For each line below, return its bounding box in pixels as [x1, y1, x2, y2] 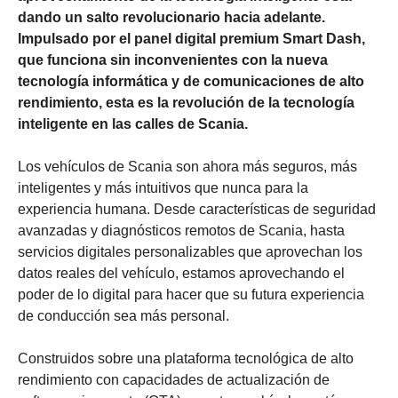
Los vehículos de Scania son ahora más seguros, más [18, 159, 357, 174]
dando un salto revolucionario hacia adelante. [18, 10, 325, 25]
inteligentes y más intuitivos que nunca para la [18, 180, 308, 195]
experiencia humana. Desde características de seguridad [18, 202, 376, 217]
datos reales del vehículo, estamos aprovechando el [18, 266, 345, 281]
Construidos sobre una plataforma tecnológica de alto [18, 351, 354, 366]
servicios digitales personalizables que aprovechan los [18, 244, 362, 259]
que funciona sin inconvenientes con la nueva [18, 52, 328, 68]
